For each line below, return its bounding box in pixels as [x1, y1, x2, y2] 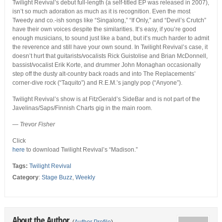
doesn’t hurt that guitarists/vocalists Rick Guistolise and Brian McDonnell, [12, 53, 208, 60]
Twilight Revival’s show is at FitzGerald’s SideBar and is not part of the [12, 96, 200, 103]
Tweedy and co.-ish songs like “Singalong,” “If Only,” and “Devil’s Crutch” [12, 17, 206, 24]
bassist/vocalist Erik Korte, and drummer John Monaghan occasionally [12, 61, 201, 69]
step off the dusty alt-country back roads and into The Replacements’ [12, 70, 196, 78]
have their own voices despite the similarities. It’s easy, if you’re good [12, 26, 196, 33]
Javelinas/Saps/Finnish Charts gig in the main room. [12, 105, 152, 112]
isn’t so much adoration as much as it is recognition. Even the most [12, 8, 190, 15]
